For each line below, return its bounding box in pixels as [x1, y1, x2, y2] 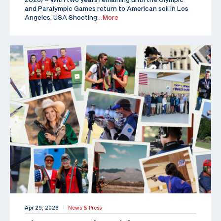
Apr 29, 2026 [25, 204, 59, 211]
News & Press [68, 204, 102, 211]
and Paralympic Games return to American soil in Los [25, 4, 188, 12]
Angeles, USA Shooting [25, 13, 97, 21]
